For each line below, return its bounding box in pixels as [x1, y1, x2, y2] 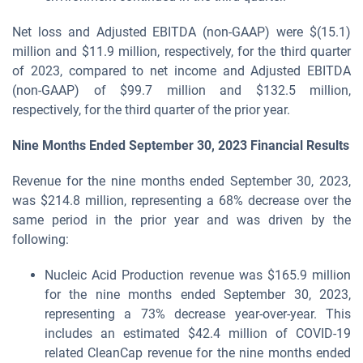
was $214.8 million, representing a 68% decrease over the [12, 193, 351, 208]
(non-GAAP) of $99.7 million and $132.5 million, [12, 83, 351, 98]
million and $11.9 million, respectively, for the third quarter [12, 44, 351, 59]
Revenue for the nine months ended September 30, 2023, [12, 173, 351, 189]
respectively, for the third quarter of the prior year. [12, 102, 290, 117]
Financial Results [247, 138, 349, 153]
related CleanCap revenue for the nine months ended [45, 345, 351, 361]
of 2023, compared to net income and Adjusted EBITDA [12, 63, 351, 79]
